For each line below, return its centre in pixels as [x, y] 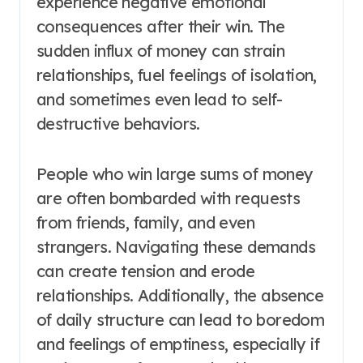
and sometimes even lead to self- [160, 99]
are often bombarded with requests [169, 198]
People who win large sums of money [175, 174]
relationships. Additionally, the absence [180, 295]
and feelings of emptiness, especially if [178, 344]
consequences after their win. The [161, 26]
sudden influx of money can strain [161, 51]
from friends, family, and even [145, 222]
